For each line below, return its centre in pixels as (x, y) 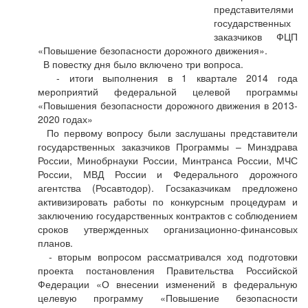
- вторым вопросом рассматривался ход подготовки (168, 256)
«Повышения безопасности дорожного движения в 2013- (168, 105)
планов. (55, 243)
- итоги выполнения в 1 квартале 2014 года (168, 78)
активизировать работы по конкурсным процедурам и (168, 201)
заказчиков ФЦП (256, 36)
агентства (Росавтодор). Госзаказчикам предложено (168, 188)
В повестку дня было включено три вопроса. (141, 64)
